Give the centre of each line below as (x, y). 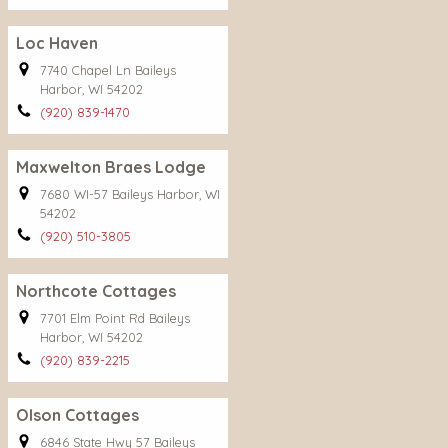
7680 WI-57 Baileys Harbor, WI (130, 194)
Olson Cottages (77, 415)
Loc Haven (57, 43)
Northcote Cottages (96, 291)
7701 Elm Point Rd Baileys (115, 318)
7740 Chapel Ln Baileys (108, 70)
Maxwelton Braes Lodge (111, 167)
